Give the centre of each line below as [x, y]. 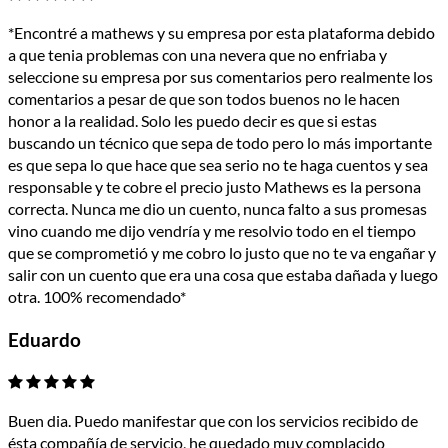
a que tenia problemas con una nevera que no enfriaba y [197, 55]
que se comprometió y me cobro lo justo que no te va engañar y [222, 253]
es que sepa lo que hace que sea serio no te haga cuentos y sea [218, 165]
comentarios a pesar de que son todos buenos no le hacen [204, 99]
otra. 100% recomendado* [97, 297]
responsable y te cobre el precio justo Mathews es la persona [214, 187]
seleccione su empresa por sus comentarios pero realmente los [220, 77]
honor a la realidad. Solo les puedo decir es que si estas [192, 121]
